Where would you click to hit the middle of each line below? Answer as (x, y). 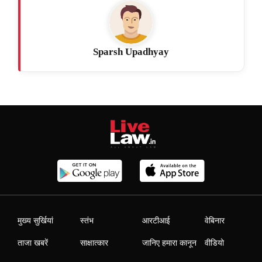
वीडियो (215, 243)
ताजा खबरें (33, 243)
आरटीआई (156, 220)
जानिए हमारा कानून (170, 243)
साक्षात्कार (94, 243)
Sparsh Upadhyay (131, 52)
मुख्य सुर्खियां (35, 220)
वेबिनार (215, 220)
